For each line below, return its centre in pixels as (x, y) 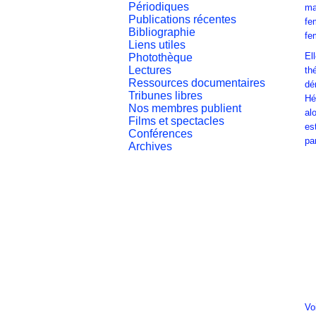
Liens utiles (157, 45)
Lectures (150, 71)
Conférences (160, 134)
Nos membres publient (185, 109)
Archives (150, 147)
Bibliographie (162, 32)
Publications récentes (182, 20)
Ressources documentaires (197, 83)
